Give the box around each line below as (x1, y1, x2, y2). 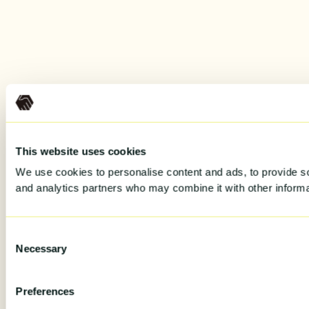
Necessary (15, 243, 67, 255)
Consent (5, 229, 43, 241)
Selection (5, 246, 47, 258)
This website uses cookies (15, 145, 147, 157)
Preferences (15, 286, 75, 298)
